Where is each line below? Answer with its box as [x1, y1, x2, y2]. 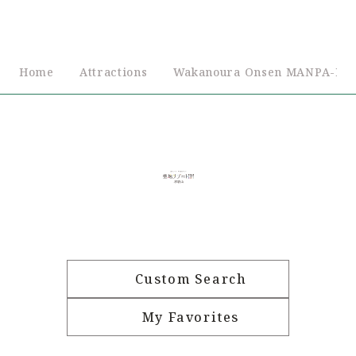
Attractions [79, 64, 148, 79]
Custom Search [134, 269, 247, 288]
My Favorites [141, 308, 240, 326]
